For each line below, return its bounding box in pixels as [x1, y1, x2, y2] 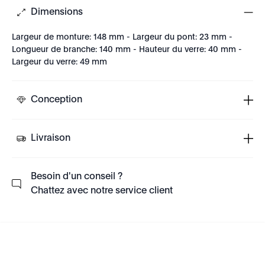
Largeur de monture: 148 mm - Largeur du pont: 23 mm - [12, 33, 232, 41]
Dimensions [31, 8, 83, 17]
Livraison [31, 134, 70, 143]
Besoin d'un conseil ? [31, 172, 122, 182]
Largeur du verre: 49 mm [12, 58, 107, 66]
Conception [31, 95, 82, 105]
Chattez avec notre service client [31, 186, 173, 196]
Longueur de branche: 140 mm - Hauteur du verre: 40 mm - [12, 46, 242, 54]
